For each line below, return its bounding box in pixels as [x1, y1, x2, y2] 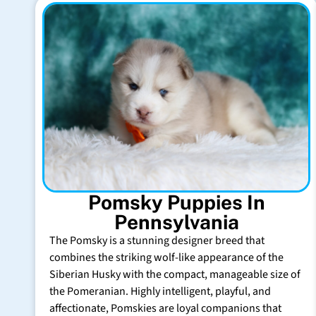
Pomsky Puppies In [87, 190, 265, 214]
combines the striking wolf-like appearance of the [49, 250, 284, 266]
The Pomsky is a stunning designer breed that [49, 233, 265, 249]
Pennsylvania [114, 210, 239, 234]
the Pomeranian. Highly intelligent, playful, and [49, 284, 271, 300]
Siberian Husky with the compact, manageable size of [49, 267, 300, 283]
